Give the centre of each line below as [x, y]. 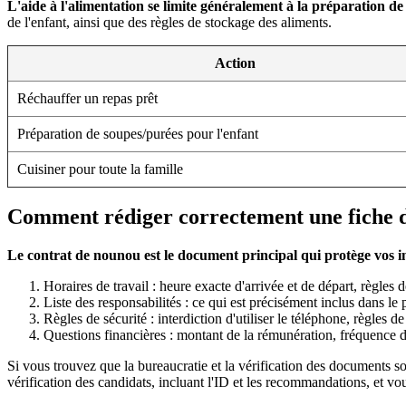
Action [235, 63]
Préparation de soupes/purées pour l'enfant [138, 133]
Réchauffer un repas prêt [87, 98]
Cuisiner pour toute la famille [100, 169]
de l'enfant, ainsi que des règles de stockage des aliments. [169, 22]
